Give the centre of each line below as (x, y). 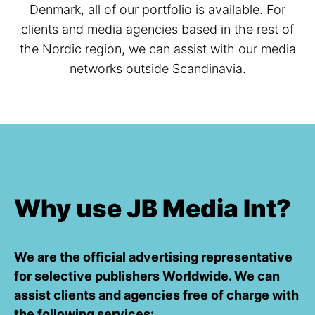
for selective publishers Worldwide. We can (147, 276)
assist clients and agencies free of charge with (156, 295)
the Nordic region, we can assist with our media (157, 49)
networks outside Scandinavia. (157, 69)
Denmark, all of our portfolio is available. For (157, 10)
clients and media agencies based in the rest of (157, 30)
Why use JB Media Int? (153, 208)
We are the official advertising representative (153, 257)
